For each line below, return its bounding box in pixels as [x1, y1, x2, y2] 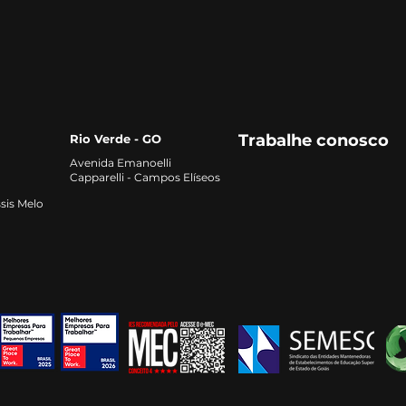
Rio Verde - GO [70, 131, 161, 147]
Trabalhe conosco [238, 130, 389, 151]
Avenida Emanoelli [70, 156, 171, 170]
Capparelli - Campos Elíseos [70, 170, 220, 185]
